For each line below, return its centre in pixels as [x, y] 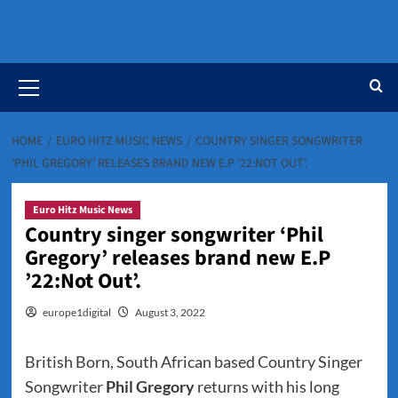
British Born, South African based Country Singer [193, 362]
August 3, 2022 [170, 312]
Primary [52, 72]
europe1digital [76, 312]
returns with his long [268, 386]
